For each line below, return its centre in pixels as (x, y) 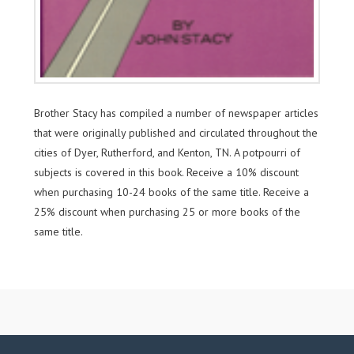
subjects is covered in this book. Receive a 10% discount (167, 172)
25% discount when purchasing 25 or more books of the (168, 211)
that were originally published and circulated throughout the (176, 132)
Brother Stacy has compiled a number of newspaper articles (177, 113)
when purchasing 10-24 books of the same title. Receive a (172, 192)
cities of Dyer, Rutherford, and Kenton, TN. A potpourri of (168, 152)
